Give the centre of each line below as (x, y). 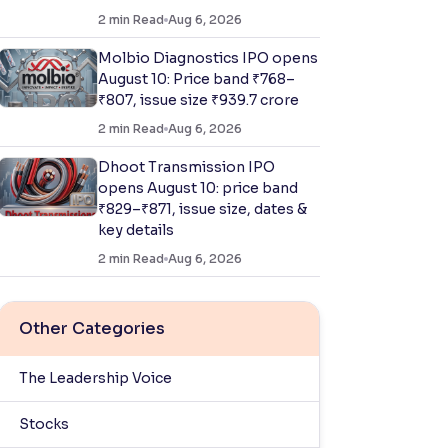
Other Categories (92, 328)
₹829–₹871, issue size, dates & (202, 209)
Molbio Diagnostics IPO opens (208, 58)
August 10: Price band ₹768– (196, 79)
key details (136, 230)
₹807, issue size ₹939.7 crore (198, 100)
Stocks (44, 424)
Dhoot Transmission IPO (186, 167)
